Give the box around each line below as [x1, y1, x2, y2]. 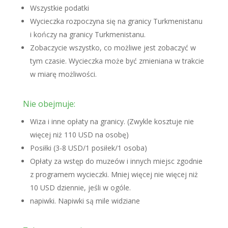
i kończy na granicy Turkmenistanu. [30, 30, 146, 39]
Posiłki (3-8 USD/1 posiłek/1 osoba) [30, 143, 147, 153]
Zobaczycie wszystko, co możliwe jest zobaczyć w [30, 43, 196, 52]
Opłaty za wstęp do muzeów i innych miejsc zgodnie [30, 156, 203, 166]
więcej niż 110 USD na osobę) [30, 130, 129, 139]
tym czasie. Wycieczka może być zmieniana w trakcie [30, 56, 204, 66]
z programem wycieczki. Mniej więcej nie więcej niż [30, 169, 198, 179]
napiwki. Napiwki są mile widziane [30, 196, 140, 206]
